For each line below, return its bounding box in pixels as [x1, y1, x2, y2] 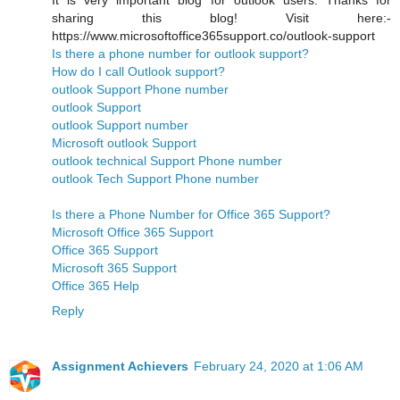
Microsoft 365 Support [52, 261, 177, 276]
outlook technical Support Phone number [52, 154, 282, 169]
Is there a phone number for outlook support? [52, 46, 309, 62]
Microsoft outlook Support [52, 136, 196, 151]
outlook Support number [52, 118, 188, 133]
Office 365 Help [52, 279, 139, 294]
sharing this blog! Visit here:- [52, 11, 391, 26]
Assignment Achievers [52, 359, 188, 374]
